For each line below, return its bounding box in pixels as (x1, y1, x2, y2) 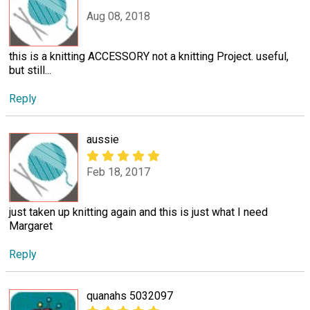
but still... (9, 64, 51, 77)
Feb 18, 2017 (86, 165, 150, 179)
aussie (86, 133, 119, 147)
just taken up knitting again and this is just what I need (9, 206, 268, 219)
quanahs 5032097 (86, 289, 173, 302)
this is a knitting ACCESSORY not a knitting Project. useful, (9, 50, 289, 64)
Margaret (9, 219, 53, 233)
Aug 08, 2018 (86, 9, 150, 23)
